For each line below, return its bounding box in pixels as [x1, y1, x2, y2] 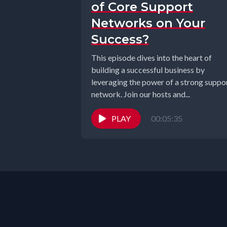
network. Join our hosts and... [91, 89, 190, 99]
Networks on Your [91, 16, 205, 30]
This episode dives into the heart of [91, 53, 212, 62]
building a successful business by [91, 65, 205, 74]
